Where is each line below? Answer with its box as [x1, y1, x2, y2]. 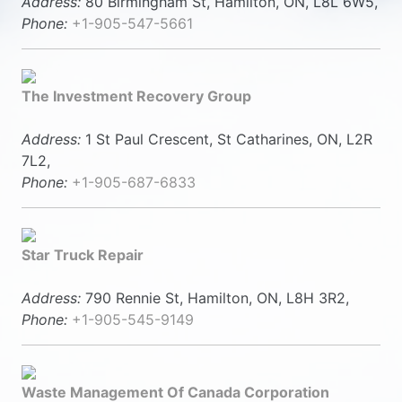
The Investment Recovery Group [22, 87, 251, 105]
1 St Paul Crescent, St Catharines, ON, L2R [81, 130, 372, 148]
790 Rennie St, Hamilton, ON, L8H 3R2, [81, 289, 349, 307]
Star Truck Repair [22, 246, 144, 264]
